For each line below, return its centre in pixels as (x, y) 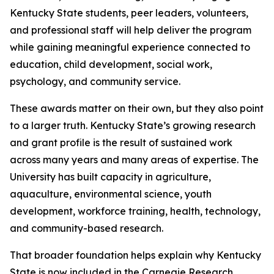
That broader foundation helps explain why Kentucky (135, 255)
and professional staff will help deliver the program (131, 30)
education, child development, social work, (111, 64)
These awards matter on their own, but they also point (137, 108)
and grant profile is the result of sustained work (121, 143)
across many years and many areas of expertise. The (134, 160)
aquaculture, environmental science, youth (111, 194)
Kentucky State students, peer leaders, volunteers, (129, 13)
